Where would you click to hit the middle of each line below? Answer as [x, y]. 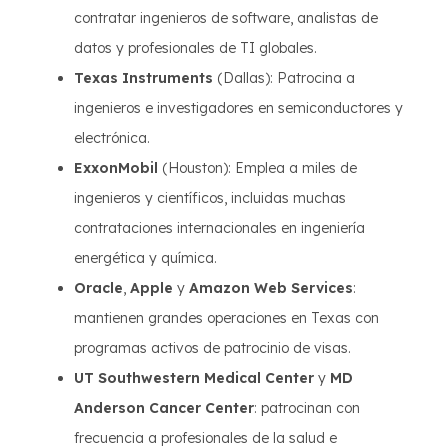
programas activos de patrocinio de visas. [212, 348]
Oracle [98, 288]
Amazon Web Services [271, 288]
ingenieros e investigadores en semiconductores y [238, 108]
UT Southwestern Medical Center [194, 378]
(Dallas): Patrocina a [284, 78]
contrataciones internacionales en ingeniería [219, 228]
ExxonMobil [116, 168]
